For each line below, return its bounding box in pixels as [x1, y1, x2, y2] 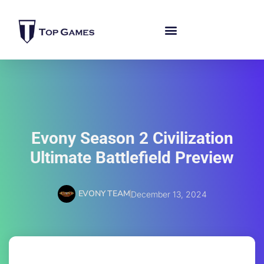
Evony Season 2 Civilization [31, 128, 233, 148]
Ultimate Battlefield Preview [30, 148, 234, 168]
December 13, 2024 [130, 189, 207, 199]
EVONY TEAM [78, 188, 130, 200]
